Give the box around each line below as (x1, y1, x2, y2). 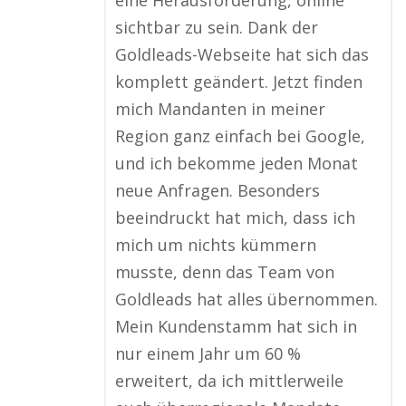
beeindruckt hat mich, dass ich (115, 207, 355, 228)
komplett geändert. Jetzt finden (115, 71, 362, 92)
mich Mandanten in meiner (115, 98, 325, 120)
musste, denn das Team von (115, 261, 334, 283)
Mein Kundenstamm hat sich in (115, 315, 357, 337)
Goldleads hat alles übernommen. (115, 288, 378, 310)
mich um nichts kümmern (115, 234, 316, 256)
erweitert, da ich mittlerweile (115, 370, 343, 391)
